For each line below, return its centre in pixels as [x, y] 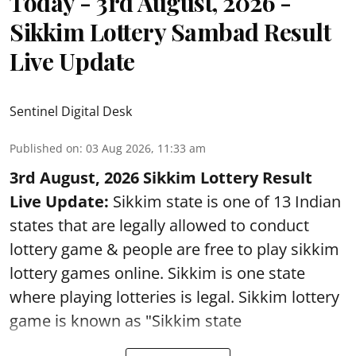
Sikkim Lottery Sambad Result [170, 32]
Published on [44, 148]
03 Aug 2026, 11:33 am [146, 148]
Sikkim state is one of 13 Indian [225, 201]
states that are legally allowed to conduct [159, 225]
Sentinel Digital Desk [71, 111]
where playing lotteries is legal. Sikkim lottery [174, 297]
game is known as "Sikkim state [128, 321]
